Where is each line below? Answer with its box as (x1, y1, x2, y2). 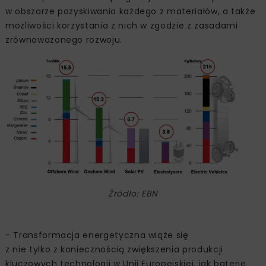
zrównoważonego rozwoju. (5, 34, 122, 46)
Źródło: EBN (107, 187, 159, 199)
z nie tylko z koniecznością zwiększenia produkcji (5, 243, 223, 255)
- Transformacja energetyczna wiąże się (5, 229, 189, 241)
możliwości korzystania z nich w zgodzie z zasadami (5, 20, 238, 32)
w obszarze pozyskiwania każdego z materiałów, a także (5, 5, 256, 18)
